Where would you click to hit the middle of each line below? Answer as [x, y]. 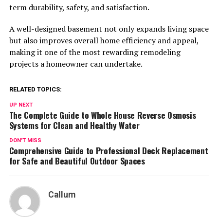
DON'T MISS [25, 141]
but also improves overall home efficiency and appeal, [104, 41]
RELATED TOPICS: [35, 90]
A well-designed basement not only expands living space [109, 29]
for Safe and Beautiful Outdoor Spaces [77, 161]
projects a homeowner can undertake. [76, 64]
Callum [62, 195]
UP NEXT [21, 105]
